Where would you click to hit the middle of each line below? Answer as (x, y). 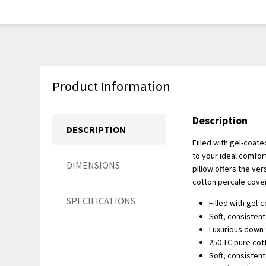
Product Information (112, 86)
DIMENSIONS (94, 165)
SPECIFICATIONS (101, 200)
